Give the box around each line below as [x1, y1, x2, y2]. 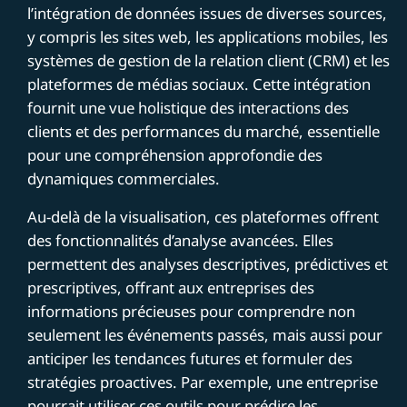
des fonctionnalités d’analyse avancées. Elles [27, 229, 334, 251]
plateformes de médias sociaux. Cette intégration [27, 73, 372, 94]
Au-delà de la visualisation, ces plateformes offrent [27, 205, 380, 227]
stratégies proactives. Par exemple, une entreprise [27, 371, 379, 392]
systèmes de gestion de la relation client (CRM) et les [27, 49, 391, 71]
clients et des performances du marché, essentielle [27, 120, 381, 142]
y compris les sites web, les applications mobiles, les [27, 25, 389, 47]
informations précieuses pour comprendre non [27, 300, 356, 322]
